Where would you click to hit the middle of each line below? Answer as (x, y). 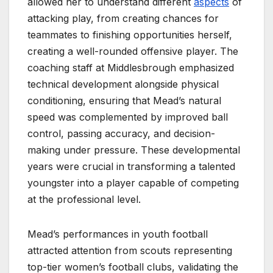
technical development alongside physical (123, 84)
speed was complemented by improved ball (128, 117)
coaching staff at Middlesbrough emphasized (131, 68)
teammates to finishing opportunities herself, (130, 35)
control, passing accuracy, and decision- (121, 134)
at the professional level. (84, 200)
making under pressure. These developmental (134, 150)
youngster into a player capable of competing (133, 183)
